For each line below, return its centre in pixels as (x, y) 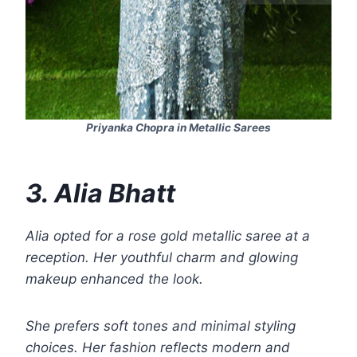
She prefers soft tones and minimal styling (161, 326)
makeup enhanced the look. (114, 279)
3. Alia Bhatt (100, 194)
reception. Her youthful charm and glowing (162, 258)
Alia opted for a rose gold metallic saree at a (168, 236)
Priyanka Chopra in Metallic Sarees (178, 128)
